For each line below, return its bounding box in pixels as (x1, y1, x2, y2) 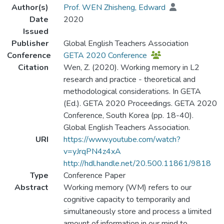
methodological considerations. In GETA (63, 86, 201, 97)
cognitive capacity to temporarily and (63, 194, 190, 205)
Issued (22, 26, 48, 37)
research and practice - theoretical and (63, 74, 195, 85)
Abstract (14, 182, 48, 193)
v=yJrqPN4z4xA (63, 146, 121, 157)
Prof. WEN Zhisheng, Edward (63, 2, 167, 13)
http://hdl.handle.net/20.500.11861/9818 (63, 158, 211, 169)
